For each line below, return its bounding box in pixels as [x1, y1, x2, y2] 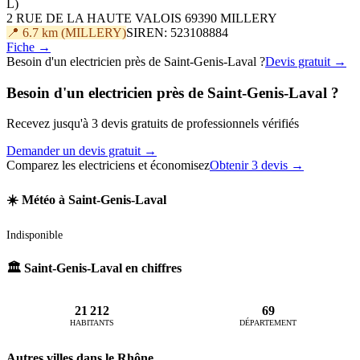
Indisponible [6, 228, 63, 241]
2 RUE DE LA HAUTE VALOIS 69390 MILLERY [6, 10, 277, 25]
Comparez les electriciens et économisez [6, 158, 210, 173]
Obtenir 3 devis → [210, 158, 304, 173]
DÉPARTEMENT [239, 318, 297, 328]
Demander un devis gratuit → [6, 144, 157, 158]
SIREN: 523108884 [126, 25, 228, 39]
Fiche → [6, 39, 51, 54]
